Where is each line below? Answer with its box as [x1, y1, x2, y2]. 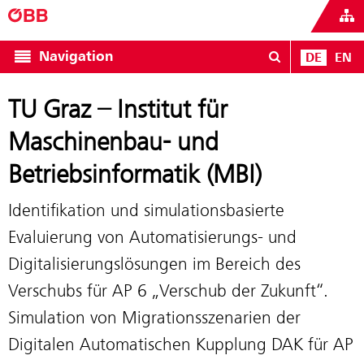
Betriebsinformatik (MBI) [8, 159, 262, 189]
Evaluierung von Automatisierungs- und [8, 227, 297, 247]
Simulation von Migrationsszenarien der [8, 307, 301, 327]
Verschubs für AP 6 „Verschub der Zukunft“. [8, 280, 328, 301]
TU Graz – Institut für [8, 94, 227, 124]
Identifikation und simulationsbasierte [8, 200, 284, 220]
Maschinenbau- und [8, 127, 219, 157]
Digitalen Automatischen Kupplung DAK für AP [8, 334, 353, 354]
